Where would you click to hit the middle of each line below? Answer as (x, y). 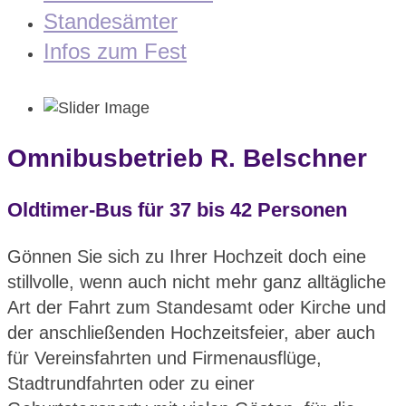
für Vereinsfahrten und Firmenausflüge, (164, 358)
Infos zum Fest (115, 51)
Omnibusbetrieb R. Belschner (187, 159)
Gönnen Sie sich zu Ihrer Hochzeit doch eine (187, 257)
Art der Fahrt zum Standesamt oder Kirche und (197, 308)
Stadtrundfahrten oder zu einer (131, 384)
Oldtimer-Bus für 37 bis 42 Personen (177, 210)
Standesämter (111, 21)
